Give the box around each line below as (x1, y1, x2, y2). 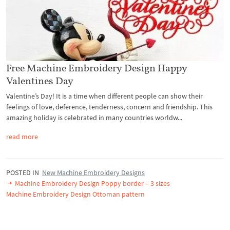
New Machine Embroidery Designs (42, 167, 145, 177)
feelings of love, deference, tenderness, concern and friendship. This (6, 102, 213, 111)
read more (6, 131, 38, 141)
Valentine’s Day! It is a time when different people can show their (6, 91, 203, 101)
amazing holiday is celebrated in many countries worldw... (6, 112, 182, 122)
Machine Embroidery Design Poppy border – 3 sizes (13, 178, 170, 188)
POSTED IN (6, 167, 42, 177)
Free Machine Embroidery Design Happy (6, 61, 187, 74)
